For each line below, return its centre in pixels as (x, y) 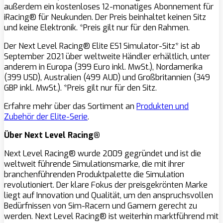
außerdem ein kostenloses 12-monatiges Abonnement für (109, 7)
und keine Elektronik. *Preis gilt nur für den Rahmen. (97, 28)
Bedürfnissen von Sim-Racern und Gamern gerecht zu (101, 206)
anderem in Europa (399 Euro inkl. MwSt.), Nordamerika (103, 67)
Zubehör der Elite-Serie (46, 117)
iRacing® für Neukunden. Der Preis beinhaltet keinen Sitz (105, 17)
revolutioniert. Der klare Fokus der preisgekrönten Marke (106, 185)
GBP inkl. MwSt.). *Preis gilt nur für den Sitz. (80, 88)
